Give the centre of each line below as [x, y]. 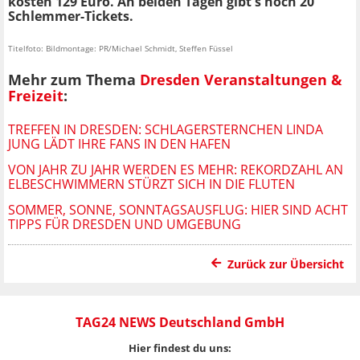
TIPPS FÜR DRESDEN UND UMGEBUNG [125, 225]
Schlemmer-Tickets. [71, 16]
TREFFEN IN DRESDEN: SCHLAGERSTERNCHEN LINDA [166, 130]
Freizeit [36, 96]
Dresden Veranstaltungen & [241, 80]
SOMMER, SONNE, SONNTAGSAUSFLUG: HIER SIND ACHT [178, 210]
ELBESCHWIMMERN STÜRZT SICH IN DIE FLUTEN [151, 184]
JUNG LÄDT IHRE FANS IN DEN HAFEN [119, 144]
